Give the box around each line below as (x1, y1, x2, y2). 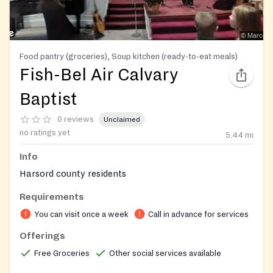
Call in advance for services (148, 210, 249, 219)
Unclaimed (104, 115, 140, 124)
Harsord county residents (19, 169, 126, 179)
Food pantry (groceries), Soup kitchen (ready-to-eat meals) (19, 52, 238, 62)
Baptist (19, 90, 77, 109)
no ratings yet (19, 129, 70, 138)
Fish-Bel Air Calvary (19, 66, 179, 85)
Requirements (19, 192, 84, 202)
